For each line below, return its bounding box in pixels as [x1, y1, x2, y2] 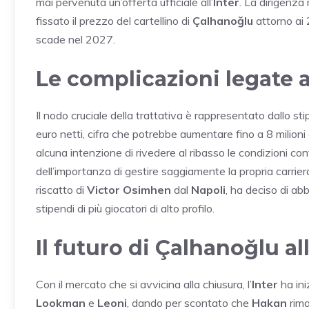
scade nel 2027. [36, 32, 115, 47]
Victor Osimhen [87, 183, 171, 197]
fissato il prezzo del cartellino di [36, 14, 192, 28]
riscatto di [36, 183, 87, 197]
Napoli [191, 183, 226, 197]
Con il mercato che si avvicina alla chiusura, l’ [36, 277, 252, 292]
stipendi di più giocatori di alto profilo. [36, 201, 215, 216]
